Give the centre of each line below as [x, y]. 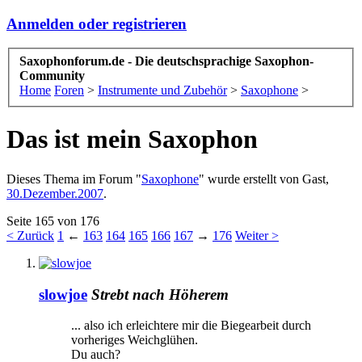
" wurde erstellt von [250, 179]
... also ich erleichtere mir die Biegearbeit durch [191, 326]
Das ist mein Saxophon [132, 139]
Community [52, 76]
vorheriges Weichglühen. [135, 340]
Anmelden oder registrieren [97, 23]
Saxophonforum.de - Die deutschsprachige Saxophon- [166, 61]
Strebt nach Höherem [160, 294]
